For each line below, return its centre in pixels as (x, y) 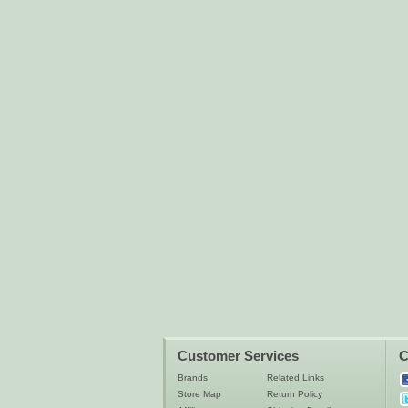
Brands (193, 377)
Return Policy (295, 394)
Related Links (296, 377)
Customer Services (238, 356)
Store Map (199, 394)
